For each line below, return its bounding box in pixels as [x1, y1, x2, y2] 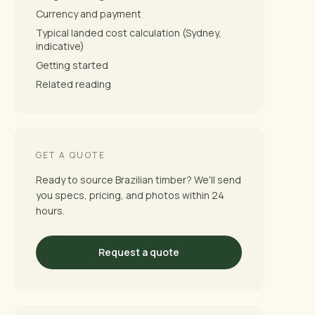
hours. [35, 203, 65, 217]
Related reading [35, 77, 111, 91]
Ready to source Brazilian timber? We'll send [35, 172, 241, 186]
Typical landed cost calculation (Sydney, [35, 25, 221, 39]
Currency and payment [35, 6, 141, 20]
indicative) [35, 39, 84, 53]
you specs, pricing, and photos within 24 [35, 188, 224, 202]
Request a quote [98, 245, 179, 259]
